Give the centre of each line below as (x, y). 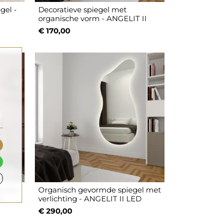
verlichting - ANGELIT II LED (90, 199)
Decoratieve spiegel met (83, 10)
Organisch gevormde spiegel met (100, 190)
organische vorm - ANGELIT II (93, 19)
